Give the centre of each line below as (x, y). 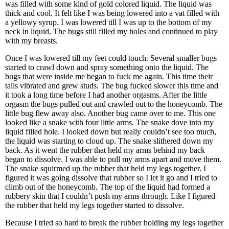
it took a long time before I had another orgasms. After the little (106, 95)
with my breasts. (31, 41)
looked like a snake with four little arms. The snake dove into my (109, 122)
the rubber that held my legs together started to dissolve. (96, 205)
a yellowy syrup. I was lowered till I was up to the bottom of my (108, 22)
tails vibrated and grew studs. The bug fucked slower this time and (112, 86)
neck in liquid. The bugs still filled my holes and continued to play (111, 31)
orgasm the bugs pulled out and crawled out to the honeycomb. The (114, 104)
